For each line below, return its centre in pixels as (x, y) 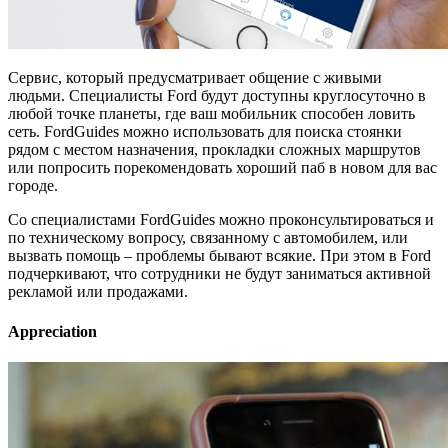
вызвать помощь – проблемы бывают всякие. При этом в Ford (219, 256)
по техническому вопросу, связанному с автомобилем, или (208, 238)
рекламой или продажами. (98, 292)
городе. (33, 186)
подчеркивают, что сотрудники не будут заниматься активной (219, 274)
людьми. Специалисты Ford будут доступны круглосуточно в (217, 96)
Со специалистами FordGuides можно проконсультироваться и (221, 220)
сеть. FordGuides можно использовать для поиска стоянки (205, 132)
